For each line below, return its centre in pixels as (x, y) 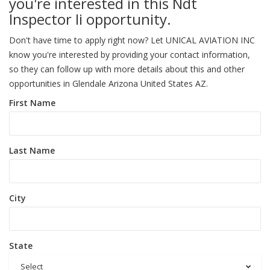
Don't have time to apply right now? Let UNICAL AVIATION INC (132, 40)
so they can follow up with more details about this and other (127, 69)
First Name (32, 103)
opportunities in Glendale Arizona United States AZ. (108, 83)
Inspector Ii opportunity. (90, 19)
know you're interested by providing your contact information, (130, 55)
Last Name (32, 150)
